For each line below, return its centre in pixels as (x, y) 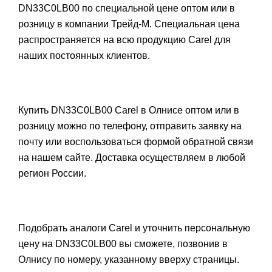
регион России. (52, 173)
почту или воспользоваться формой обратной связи (136, 142)
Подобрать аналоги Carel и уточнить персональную (134, 228)
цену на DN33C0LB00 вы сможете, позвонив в (123, 244)
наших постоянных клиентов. (84, 56)
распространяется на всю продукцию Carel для (124, 40)
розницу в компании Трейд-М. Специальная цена (129, 24)
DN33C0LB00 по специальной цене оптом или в (127, 8)
